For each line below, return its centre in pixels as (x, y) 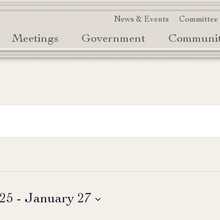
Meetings (35, 40)
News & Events (142, 20)
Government (113, 40)
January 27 (58, 199)
